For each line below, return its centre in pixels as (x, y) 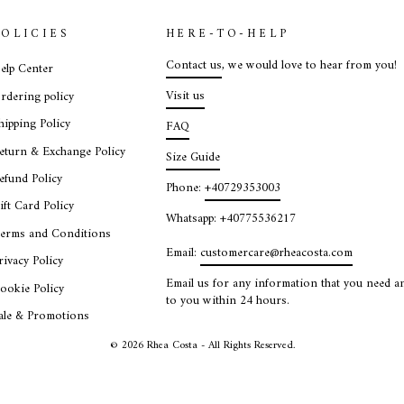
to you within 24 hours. (227, 302)
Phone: (185, 189)
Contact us (193, 66)
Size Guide (193, 158)
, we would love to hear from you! (309, 66)
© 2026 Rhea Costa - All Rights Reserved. (202, 345)
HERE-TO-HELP (227, 35)
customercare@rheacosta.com (276, 254)
